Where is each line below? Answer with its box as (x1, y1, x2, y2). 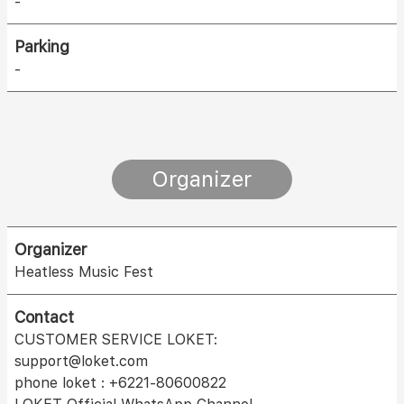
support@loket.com (14, 353, 148, 371)
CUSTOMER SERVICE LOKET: (14, 331, 217, 349)
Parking (14, 37, 69, 57)
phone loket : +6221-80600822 (14, 374, 226, 392)
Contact (14, 308, 74, 327)
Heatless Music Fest (14, 263, 153, 281)
